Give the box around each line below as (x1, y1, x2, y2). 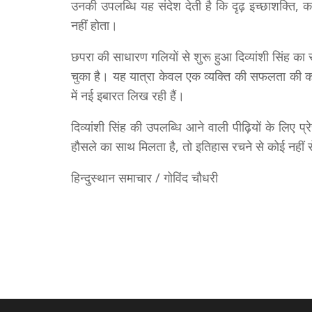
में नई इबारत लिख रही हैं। (71, 87, 185, 104)
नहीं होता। (71, 17, 118, 34)
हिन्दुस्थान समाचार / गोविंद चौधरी (71, 169, 218, 187)
